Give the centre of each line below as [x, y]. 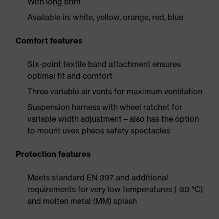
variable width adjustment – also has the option [113, 119]
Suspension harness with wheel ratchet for [105, 107]
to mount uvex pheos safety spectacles [99, 131]
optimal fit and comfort [70, 76]
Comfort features [49, 41]
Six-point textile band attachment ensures [104, 64]
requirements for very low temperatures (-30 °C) [115, 189]
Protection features [53, 154]
